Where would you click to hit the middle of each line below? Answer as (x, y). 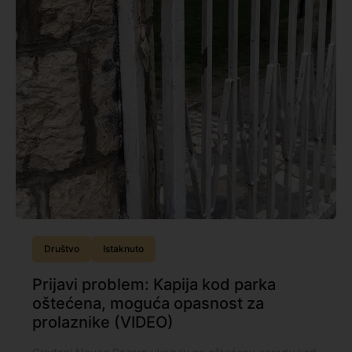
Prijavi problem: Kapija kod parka (154, 284)
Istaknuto (123, 248)
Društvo (61, 248)
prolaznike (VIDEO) (103, 322)
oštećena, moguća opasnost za (148, 303)
